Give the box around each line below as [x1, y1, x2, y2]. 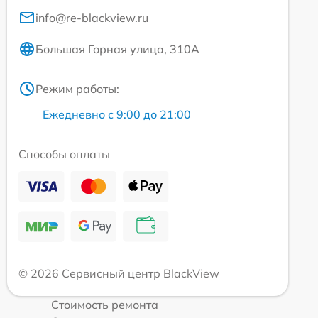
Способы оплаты [18, 146, 110, 161]
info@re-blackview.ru [35, 10, 148, 25]
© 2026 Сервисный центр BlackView [18, 265, 219, 280]
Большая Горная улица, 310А [35, 41, 199, 56]
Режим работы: [35, 81, 119, 96]
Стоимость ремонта [51, 297, 158, 312]
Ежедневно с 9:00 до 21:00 [43, 106, 191, 121]
